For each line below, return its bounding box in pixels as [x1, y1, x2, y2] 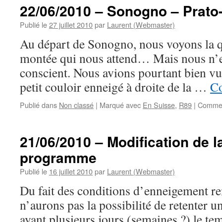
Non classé [59, 100, 94, 110]
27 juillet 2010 [49, 19, 93, 30]
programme [20, 147, 97, 167]
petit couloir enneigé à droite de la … [20, 78, 210, 95]
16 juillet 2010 [49, 166, 93, 176]
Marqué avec [100, 100, 141, 110]
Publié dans [20, 100, 57, 110]
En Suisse [143, 100, 175, 110]
